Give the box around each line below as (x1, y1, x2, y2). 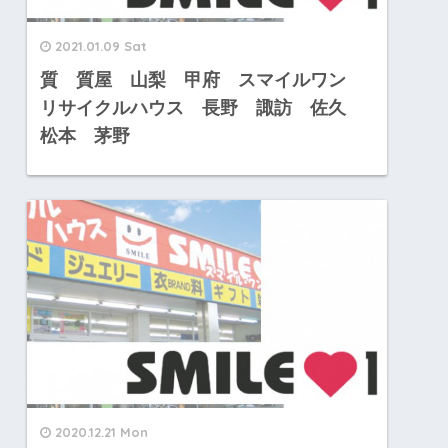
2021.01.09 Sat (54, 37, 147, 54)
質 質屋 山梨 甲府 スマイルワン (39, 69, 364, 90)
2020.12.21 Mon (54, 423, 148, 440)
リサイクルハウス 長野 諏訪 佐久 (39, 97, 364, 118)
